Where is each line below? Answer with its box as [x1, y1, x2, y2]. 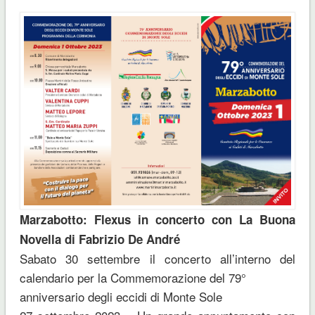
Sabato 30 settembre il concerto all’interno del [19, 249, 296, 267]
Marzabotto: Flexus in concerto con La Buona [19, 210, 296, 228]
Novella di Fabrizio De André [19, 230, 180, 247]
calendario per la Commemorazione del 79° [19, 268, 246, 286]
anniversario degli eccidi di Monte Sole [19, 287, 222, 305]
